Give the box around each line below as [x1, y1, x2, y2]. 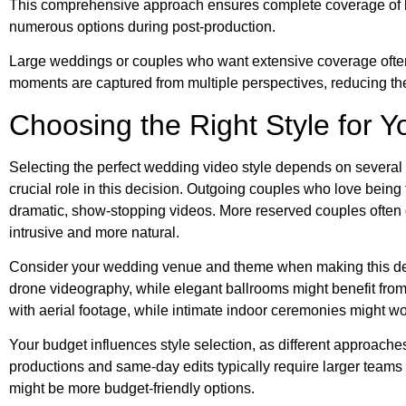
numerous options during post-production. [9, 18, 275, 34]
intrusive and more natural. [9, 224, 179, 240]
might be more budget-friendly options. [9, 381, 255, 397]
